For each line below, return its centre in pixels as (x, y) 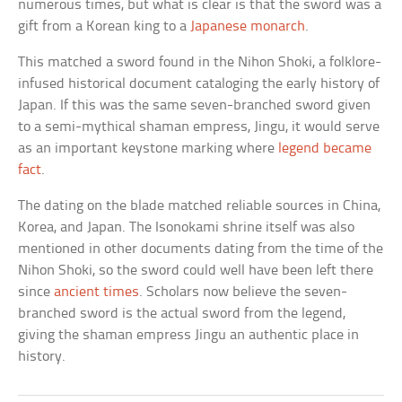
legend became (325, 149)
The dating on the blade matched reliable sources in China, (200, 206)
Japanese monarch (248, 27)
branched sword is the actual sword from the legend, (182, 314)
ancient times (97, 293)
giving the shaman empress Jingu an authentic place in (189, 336)
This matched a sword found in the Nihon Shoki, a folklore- (200, 63)
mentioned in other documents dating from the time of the (201, 249)
